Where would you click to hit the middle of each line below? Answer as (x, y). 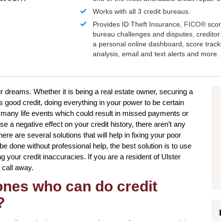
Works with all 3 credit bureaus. (142, 12)
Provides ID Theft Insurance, (139, 24)
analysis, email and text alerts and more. (156, 54)
